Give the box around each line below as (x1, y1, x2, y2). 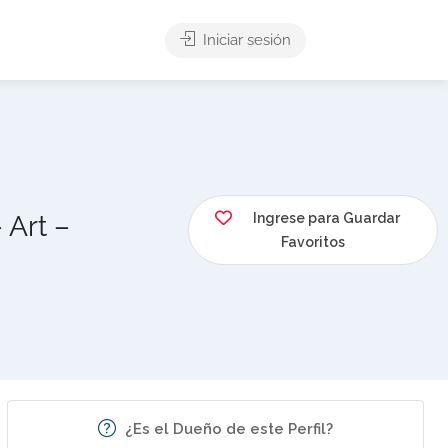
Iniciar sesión (199, 31, 291, 49)
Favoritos (280, 234, 345, 250)
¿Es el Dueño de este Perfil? (124, 420, 333, 438)
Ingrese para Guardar (253, 210, 401, 226)
